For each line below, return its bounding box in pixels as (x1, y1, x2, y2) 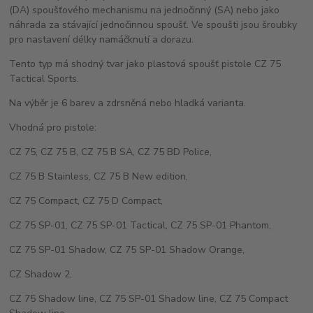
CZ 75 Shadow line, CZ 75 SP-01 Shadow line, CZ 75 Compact (9, 291, 289, 305)
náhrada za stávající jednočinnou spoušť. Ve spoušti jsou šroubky (9, 17, 298, 31)
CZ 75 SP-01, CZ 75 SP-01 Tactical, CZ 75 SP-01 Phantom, (9, 218, 272, 232)
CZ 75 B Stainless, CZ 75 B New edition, (9, 169, 191, 183)
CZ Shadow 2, (9, 267, 73, 281)
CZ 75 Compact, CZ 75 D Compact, (9, 194, 163, 208)
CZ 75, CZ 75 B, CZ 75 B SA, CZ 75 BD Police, (9, 145, 212, 159)
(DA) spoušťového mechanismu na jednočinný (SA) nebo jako (9, 3, 280, 17)
